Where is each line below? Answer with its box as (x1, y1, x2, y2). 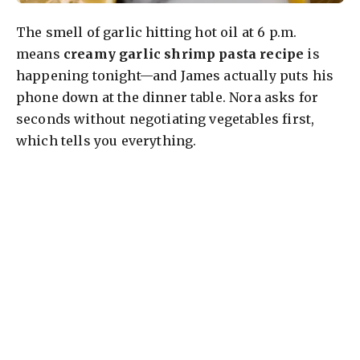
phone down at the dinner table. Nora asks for (16, 89, 319, 106)
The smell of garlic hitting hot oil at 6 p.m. (16, 24, 297, 41)
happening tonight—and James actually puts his (16, 67, 334, 84)
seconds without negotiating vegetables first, (16, 111, 315, 128)
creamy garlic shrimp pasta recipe (63, 46, 305, 63)
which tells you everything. (16, 133, 197, 149)
